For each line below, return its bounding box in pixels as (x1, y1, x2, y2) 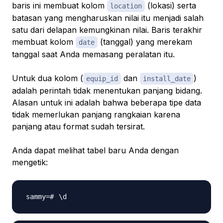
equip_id (86, 75, 118, 83)
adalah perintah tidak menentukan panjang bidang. (12, 86, 202, 96)
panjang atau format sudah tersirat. (12, 121, 145, 132)
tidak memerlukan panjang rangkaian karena (12, 110, 180, 120)
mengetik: (12, 157, 48, 168)
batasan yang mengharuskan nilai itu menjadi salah (12, 13, 204, 23)
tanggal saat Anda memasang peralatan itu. (12, 49, 175, 60)
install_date (143, 75, 191, 83)
